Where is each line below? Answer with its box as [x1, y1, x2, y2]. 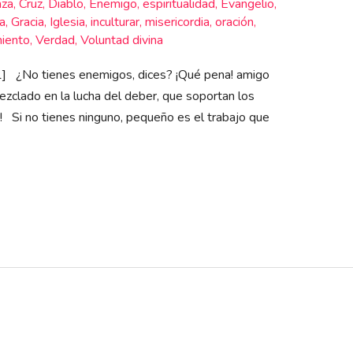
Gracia [10, 13, 44, 32]
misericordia [144, 13, 210, 32]
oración [214, 13, 254, 32]
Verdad [35, 32, 75, 50]
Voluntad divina [80, 32, 163, 50]
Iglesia [49, 13, 85, 32]
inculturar [90, 13, 139, 32]
